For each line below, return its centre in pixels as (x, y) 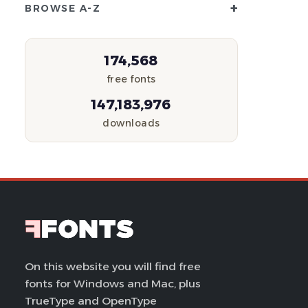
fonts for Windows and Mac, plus (113, 284)
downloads (131, 123)
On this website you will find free (113, 266)
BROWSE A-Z (63, 8)
